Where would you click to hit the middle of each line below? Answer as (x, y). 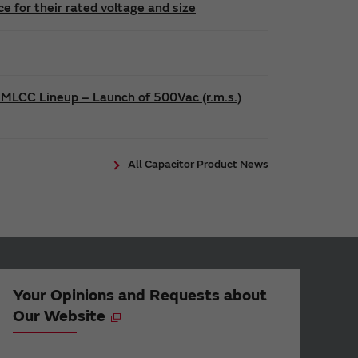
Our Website (59, 316)
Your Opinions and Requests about (140, 295)
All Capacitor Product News (198, 164)
